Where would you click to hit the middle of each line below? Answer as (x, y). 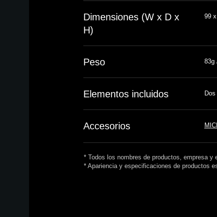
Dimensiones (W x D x (131, 17)
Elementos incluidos (126, 94)
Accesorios (107, 126)
